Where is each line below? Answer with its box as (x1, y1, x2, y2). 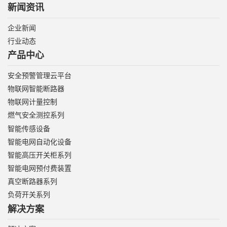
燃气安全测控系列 (8, 110, 64, 120)
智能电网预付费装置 (8, 164, 71, 173)
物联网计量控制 (8, 97, 57, 106)
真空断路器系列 (8, 177, 57, 186)
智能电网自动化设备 (8, 137, 71, 146)
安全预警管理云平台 (8, 70, 71, 80)
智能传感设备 (8, 124, 50, 133)
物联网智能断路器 (8, 84, 64, 93)
